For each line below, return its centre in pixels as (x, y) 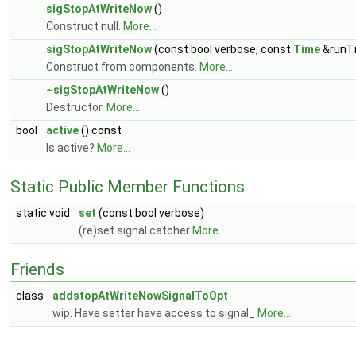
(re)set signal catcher (135, 230)
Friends (37, 269)
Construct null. (85, 26)
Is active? (72, 148)
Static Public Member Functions (128, 187)
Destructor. (76, 107)
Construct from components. (123, 67)
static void (44, 213)
